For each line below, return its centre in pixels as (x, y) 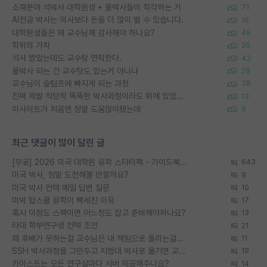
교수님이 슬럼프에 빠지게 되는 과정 (70, 83)
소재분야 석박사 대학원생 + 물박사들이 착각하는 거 (97, 7)
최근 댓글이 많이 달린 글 (58, 142)
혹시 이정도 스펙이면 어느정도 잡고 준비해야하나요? (99, 213)
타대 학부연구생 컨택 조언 (55, 226)
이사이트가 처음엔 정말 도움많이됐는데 (76, 109)
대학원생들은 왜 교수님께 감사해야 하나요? (83, 32)
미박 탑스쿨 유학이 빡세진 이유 (63, 200)
